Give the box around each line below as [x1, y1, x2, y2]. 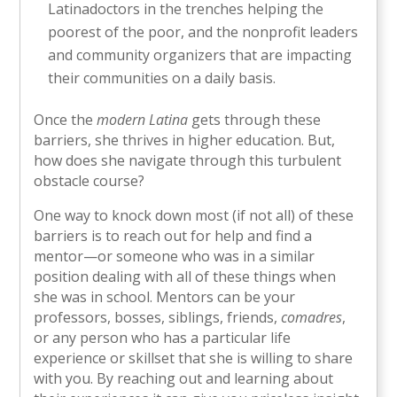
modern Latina [97, 109, 189, 129]
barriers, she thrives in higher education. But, [34, 129, 336, 150]
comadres [281, 307, 343, 327]
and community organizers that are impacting [48, 44, 353, 65]
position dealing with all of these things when [34, 266, 337, 286]
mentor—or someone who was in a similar [34, 245, 315, 266]
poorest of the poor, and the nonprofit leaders [48, 21, 359, 42]
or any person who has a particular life [34, 327, 292, 347]
